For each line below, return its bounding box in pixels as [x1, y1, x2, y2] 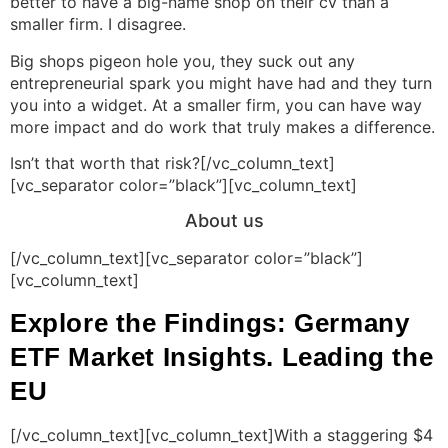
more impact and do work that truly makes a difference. [10, 116, 435, 137]
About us [184, 210, 264, 232]
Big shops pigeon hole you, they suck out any [10, 50, 355, 71]
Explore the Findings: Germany [10, 307, 410, 338]
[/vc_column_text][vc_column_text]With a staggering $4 [10, 424, 433, 445]
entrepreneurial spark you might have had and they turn [10, 72, 432, 93]
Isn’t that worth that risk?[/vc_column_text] [10, 152, 335, 173]
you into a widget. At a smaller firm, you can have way [10, 94, 422, 115]
